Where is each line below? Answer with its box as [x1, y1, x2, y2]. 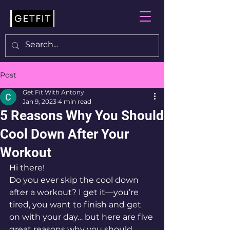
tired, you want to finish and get [9, 200, 143, 209]
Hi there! [9, 163, 47, 172]
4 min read [58, 98, 91, 105]
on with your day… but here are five [9, 212, 155, 222]
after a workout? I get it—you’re [9, 187, 141, 197]
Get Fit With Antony [23, 88, 84, 96]
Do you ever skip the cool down [9, 175, 141, 185]
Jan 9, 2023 [23, 98, 56, 105]
